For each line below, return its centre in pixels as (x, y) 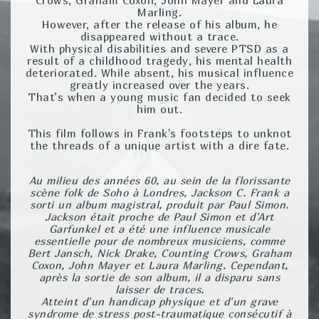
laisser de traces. (159, 289)
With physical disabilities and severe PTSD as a (159, 48)
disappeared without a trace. (159, 36)
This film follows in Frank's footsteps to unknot (159, 133)
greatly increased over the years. (159, 84)
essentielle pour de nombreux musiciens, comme (159, 240)
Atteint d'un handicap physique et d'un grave (159, 301)
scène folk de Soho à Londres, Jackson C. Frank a (159, 192)
